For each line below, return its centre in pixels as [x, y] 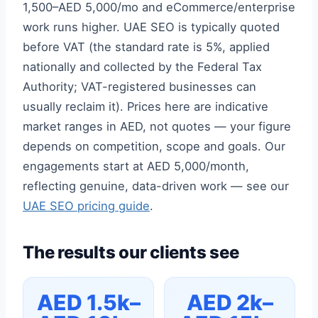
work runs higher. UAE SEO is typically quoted [151, 27]
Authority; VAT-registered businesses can [139, 87]
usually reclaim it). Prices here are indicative [146, 106]
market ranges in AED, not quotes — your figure [157, 126]
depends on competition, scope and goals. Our [154, 146]
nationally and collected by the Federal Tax [142, 67]
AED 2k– [230, 302]
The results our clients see [131, 252]
